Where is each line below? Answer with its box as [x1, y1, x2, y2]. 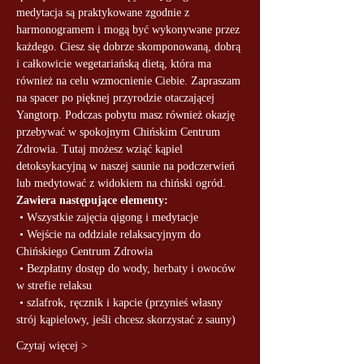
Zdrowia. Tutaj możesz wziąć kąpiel [16, 143, 186, 155]
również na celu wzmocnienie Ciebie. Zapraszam [16, 75, 244, 87]
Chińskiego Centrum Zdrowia [16, 245, 153, 258]
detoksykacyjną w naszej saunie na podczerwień [16, 160, 238, 172]
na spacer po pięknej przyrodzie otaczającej [16, 92, 218, 104]
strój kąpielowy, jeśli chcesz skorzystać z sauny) [16, 314, 236, 326]
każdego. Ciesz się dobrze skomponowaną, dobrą [16, 41, 244, 53]
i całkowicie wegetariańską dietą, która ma [16, 58, 214, 70]
